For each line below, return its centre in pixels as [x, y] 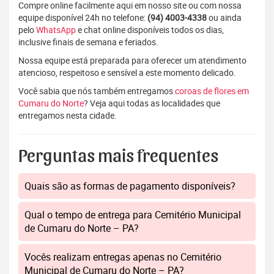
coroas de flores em [212, 91]
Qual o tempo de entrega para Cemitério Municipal [133, 215]
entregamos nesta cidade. [68, 116]
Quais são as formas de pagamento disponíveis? [130, 186]
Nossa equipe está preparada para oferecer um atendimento [132, 61]
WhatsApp [56, 30]
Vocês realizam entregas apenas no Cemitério [123, 257]
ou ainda [224, 18]
